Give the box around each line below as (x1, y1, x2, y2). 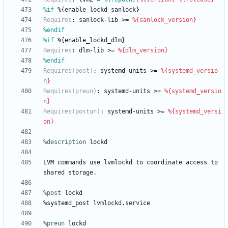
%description (43, 138, 86, 146)
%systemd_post (43, 199, 90, 207)
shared (43, 169, 65, 177)
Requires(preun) (43, 88, 97, 95)
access (186, 159, 207, 166)
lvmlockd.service (93, 199, 150, 207)
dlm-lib (79, 47, 104, 54)
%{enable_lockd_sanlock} (54, 6, 139, 14)
